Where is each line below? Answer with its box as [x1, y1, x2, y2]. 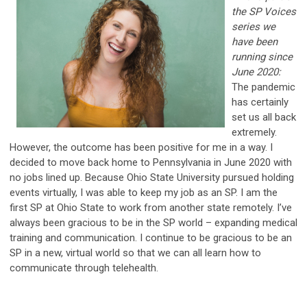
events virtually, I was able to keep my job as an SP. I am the [10, 186, 278, 199]
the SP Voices [232, 5, 296, 18]
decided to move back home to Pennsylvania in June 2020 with [10, 156, 292, 169]
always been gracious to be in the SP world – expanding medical [10, 216, 297, 229]
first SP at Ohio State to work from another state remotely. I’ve [10, 201, 292, 214]
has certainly [232, 95, 288, 108]
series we [232, 20, 275, 33]
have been [232, 35, 278, 48]
